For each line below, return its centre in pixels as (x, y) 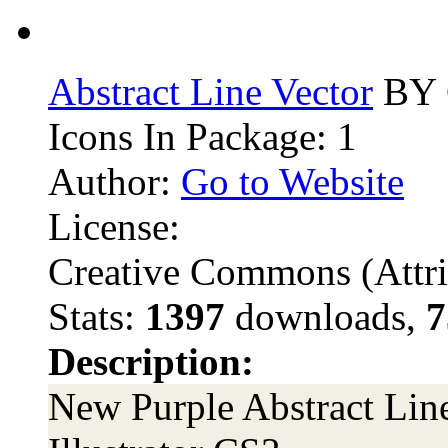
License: (114, 226)
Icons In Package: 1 (202, 136)
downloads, (325, 316)
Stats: (96, 316)
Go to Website (292, 181)
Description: (151, 361)
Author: (114, 181)
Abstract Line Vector (210, 91)
